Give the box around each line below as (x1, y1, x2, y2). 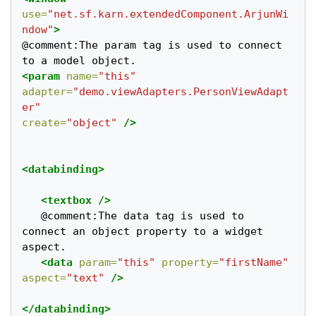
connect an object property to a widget (22, 224, 264, 238)
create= (22, 116, 67, 129)
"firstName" (219, 255, 289, 269)
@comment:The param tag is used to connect (22, 38, 283, 51)
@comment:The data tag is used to (22, 209, 42, 222)
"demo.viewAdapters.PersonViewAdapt (73, 85, 289, 98)
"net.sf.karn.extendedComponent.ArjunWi (47, 7, 289, 20)
